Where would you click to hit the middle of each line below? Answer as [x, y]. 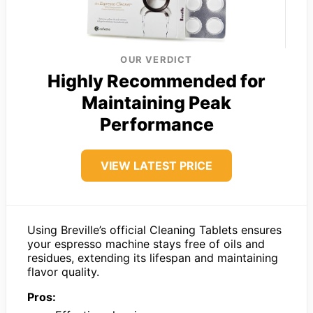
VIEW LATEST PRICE [156, 166]
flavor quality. [63, 272]
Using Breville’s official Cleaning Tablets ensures [154, 230]
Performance [156, 125]
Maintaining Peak [156, 103]
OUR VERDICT [156, 60]
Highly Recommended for [156, 81]
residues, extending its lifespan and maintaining [153, 258]
